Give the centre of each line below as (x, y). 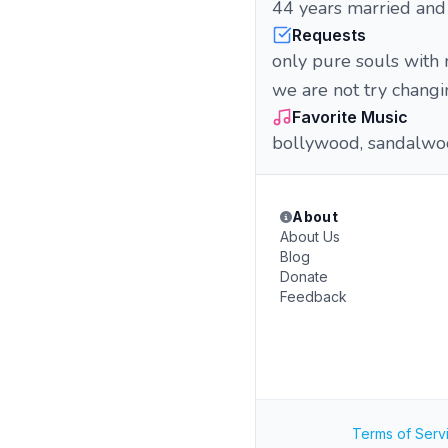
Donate (304, 276)
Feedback (313, 296)
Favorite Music (350, 117)
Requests (329, 35)
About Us (310, 236)
